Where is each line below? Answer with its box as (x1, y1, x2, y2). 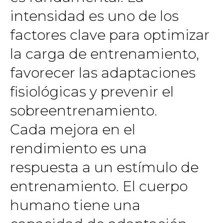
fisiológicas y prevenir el (10, 83, 174, 100)
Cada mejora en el (10, 120, 135, 138)
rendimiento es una (10, 139, 147, 157)
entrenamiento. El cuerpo (10, 177, 188, 195)
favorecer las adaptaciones (10, 64, 196, 81)
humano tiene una (10, 196, 140, 214)
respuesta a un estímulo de (10, 158, 199, 176)
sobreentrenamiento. (10, 102, 157, 119)
